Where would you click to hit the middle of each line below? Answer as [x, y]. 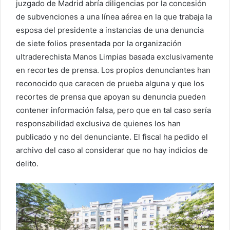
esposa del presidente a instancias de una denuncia [110, 30]
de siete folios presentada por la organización [99, 43]
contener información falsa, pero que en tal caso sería [113, 110]
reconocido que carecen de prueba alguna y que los [110, 83]
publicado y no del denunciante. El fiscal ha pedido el [112, 137]
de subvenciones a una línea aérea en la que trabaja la [114, 16]
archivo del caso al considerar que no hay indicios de [112, 150]
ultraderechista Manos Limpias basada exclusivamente [115, 56]
